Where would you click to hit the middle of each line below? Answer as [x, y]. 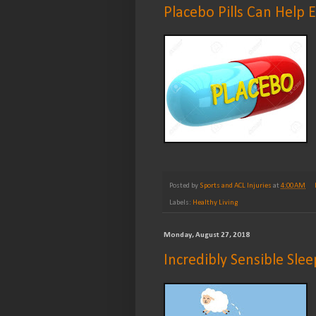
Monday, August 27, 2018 [207, 235]
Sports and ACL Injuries [236, 186]
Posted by [184, 186]
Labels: [181, 202]
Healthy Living [215, 202]
